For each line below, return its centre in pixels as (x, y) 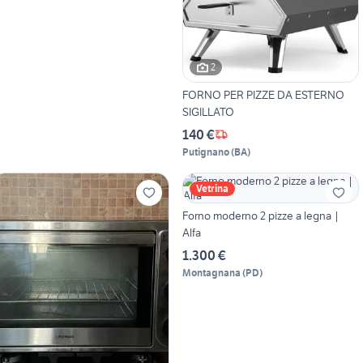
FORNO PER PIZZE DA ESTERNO (263, 94)
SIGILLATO (208, 111)
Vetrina (212, 188)
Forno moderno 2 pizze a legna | (261, 215)
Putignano (205, 152)
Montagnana (211, 272)
